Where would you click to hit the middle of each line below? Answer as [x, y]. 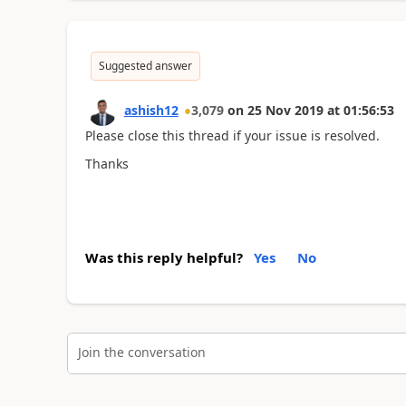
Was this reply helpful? [164, 257]
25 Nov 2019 [285, 110]
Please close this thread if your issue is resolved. [232, 135]
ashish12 [151, 110]
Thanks [106, 163]
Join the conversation [141, 352]
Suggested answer [145, 66]
